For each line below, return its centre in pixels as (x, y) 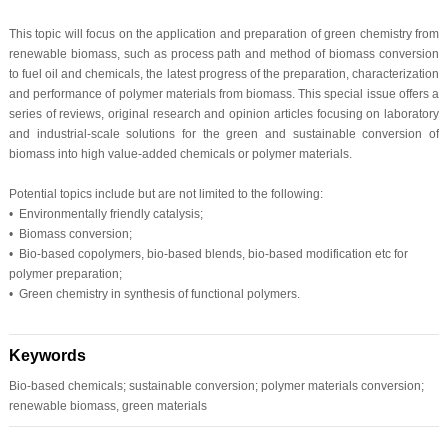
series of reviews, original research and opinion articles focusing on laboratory (224, 113)
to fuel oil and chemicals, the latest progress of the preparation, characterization (224, 73)
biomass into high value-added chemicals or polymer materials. (181, 153)
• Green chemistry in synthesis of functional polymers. (154, 293)
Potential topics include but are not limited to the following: (165, 193)
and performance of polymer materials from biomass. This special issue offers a (224, 93)
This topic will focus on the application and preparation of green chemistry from (224, 33)
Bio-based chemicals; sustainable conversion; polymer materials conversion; (216, 385)
